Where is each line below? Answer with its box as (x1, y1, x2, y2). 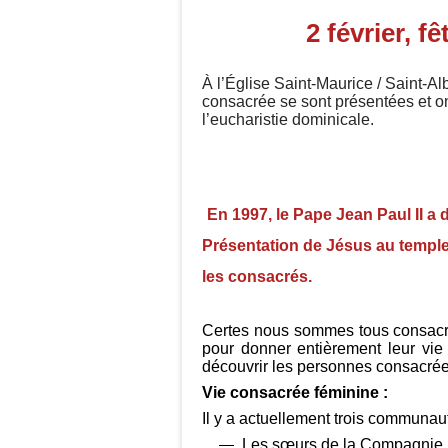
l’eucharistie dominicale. (202, 111, 374, 128)
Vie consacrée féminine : (202, 384, 388, 401)
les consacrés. (202, 268, 312, 285)
